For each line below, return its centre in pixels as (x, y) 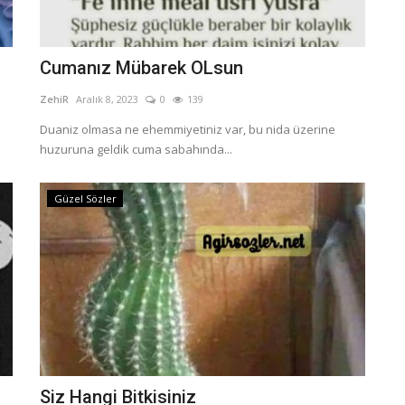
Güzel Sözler (85, 198)
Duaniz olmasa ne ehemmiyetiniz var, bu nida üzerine (188, 129)
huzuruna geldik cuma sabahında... (136, 149)
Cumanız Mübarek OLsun (141, 67)
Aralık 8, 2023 (107, 99)
